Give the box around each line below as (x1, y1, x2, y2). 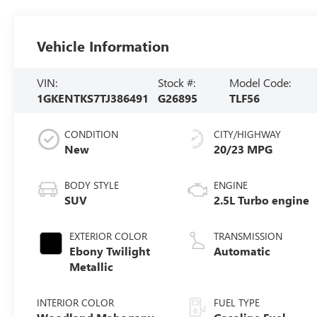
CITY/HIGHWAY (214, 127, 282, 141)
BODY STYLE (64, 178, 120, 192)
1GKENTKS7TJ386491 (37, 90, 149, 105)
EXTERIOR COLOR (69, 229, 148, 243)
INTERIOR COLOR (37, 295, 115, 309)
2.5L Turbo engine (214, 192, 310, 207)
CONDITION (64, 127, 119, 141)
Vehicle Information (37, 35, 170, 55)
